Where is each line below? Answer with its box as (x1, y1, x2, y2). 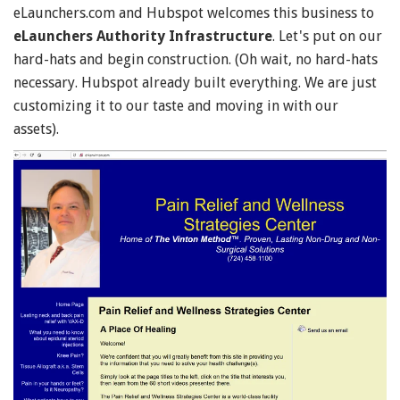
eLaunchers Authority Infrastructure (13, 27, 272, 45)
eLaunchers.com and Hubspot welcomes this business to (13, 4, 374, 21)
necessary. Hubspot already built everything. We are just (13, 73, 377, 91)
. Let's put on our (272, 27, 382, 45)
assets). (13, 120, 59, 137)
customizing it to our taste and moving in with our (13, 96, 338, 114)
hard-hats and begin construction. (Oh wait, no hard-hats (13, 50, 378, 68)
